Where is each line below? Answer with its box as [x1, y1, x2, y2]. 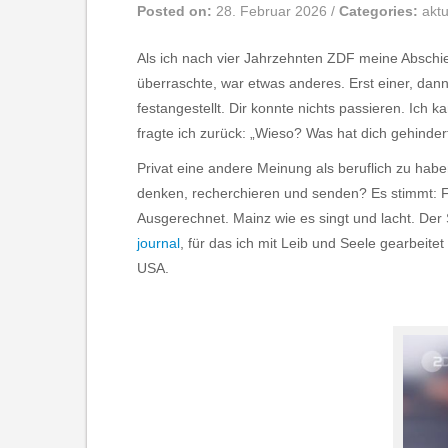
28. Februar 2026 [216, 3, 331, 20]
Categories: [339, 3, 422, 20]
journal [137, 235, 180, 252]
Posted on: [137, 3, 216, 20]
